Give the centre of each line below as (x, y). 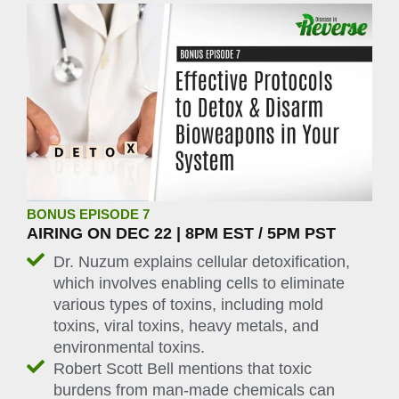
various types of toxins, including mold (188, 305)
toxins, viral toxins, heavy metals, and (186, 326)
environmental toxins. (129, 348)
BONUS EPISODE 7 (88, 215)
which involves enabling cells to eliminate (199, 284)
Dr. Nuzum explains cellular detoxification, (202, 262)
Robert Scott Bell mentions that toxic (183, 369)
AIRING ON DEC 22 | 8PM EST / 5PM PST (181, 234)
